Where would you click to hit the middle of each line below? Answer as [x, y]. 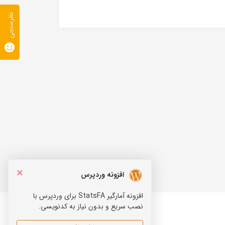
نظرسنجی [11, 25]
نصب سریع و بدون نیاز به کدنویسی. [91, 206]
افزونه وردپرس [102, 175]
